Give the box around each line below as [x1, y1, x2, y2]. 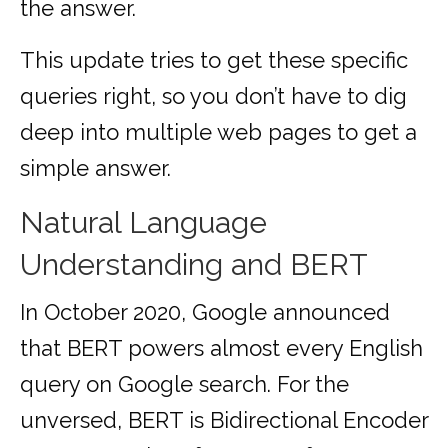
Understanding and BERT [20, 247, 368, 283]
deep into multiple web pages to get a [20, 119, 417, 146]
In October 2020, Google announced [20, 299, 390, 326]
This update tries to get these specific [20, 47, 408, 74]
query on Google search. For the [20, 371, 349, 398]
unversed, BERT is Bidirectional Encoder [20, 407, 428, 434]
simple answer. [20, 155, 171, 182]
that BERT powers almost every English [20, 335, 423, 362]
